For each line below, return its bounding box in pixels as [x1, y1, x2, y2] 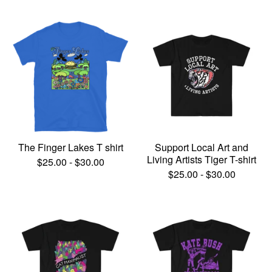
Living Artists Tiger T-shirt [147, 152, 256, 166]
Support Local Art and [155, 140, 248, 154]
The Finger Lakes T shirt [18, 140, 123, 154]
